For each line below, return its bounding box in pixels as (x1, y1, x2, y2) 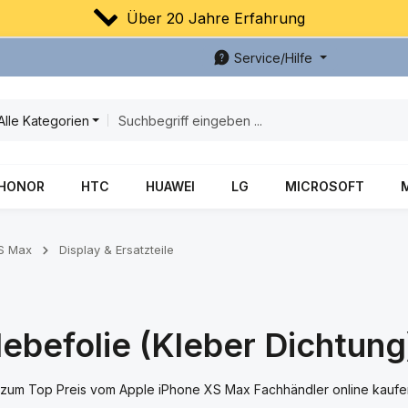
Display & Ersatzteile (59, 242, 174, 257)
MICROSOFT (285, 178, 364, 194)
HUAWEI (146, 178, 195, 194)
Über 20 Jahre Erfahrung (117, 9, 306, 27)
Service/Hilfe (234, 49, 313, 66)
